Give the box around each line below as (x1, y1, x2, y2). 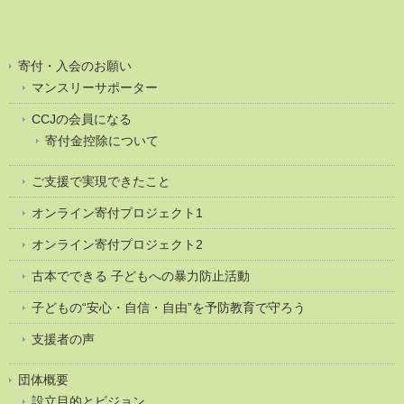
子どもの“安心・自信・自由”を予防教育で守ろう (32, 299, 306, 315)
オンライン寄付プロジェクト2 (32, 236, 203, 252)
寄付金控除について (45, 133, 159, 148)
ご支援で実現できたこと (32, 173, 170, 188)
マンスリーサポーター (32, 79, 158, 95)
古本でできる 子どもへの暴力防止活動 (32, 268, 250, 283)
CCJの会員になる (32, 111, 132, 126)
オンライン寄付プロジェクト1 (32, 205, 203, 220)
